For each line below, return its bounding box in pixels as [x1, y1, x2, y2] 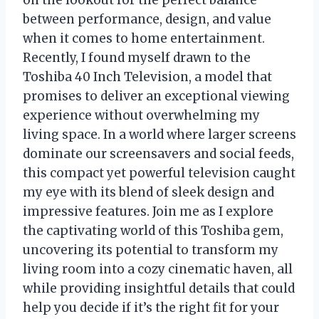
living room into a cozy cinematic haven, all [23, 261, 293, 278]
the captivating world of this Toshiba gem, [23, 223, 283, 239]
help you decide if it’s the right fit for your [23, 300, 279, 316]
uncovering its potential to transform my [23, 242, 278, 258]
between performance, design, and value [23, 11, 271, 28]
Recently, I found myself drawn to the [23, 50, 251, 66]
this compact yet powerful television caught [23, 165, 296, 182]
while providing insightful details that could [23, 281, 295, 297]
